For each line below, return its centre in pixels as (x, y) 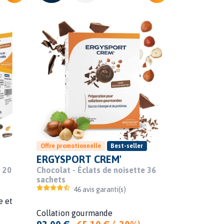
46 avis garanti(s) (100, 189)
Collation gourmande (74, 213)
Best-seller (127, 146)
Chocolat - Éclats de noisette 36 (96, 170)
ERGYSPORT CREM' (79, 159)
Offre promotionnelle (70, 146)
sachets (51, 179)
